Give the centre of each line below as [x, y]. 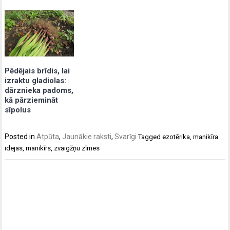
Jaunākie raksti [87, 137]
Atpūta [48, 137]
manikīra [206, 137]
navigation [28, 186]
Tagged [150, 137]
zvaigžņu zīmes [77, 148]
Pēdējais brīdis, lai [37, 71]
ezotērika [176, 137]
